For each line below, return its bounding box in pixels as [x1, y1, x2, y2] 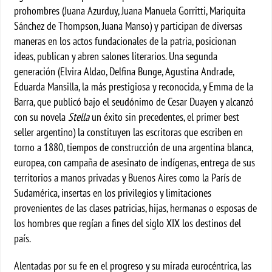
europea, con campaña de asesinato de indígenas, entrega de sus [14, 155, 256, 169]
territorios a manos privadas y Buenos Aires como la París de [14, 171, 242, 185]
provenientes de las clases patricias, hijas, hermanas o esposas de [14, 201, 257, 215]
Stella [68, 110, 90, 124]
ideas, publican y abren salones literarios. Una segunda [14, 49, 218, 63]
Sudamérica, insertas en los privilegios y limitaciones [14, 186, 212, 200]
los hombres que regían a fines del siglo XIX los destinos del [14, 216, 242, 230]
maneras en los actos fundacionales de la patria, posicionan [14, 34, 237, 48]
